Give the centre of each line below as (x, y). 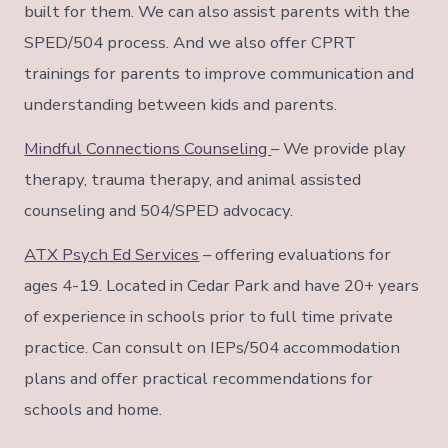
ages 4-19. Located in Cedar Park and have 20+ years (222, 286)
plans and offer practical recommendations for (199, 379)
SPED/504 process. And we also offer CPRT (190, 43)
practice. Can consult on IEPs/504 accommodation (212, 348)
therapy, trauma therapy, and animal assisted (193, 180)
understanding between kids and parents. (181, 105)
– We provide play (339, 149)
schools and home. (93, 410)
